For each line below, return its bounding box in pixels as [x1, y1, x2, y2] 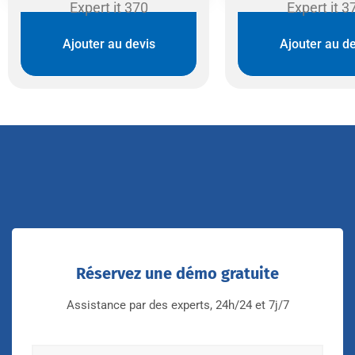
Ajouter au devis [62, 36, 155, 52]
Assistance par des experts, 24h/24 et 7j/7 [66, 297, 289, 312]
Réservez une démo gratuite [76, 263, 279, 283]
